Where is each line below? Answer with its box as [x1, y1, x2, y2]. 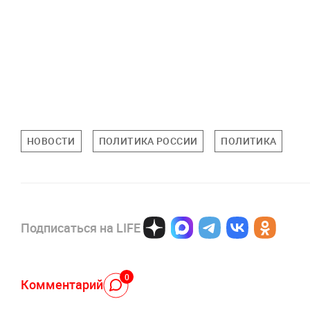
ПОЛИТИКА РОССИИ [98, 134, 198, 147]
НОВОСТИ [27, 134, 75, 147]
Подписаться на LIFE [21, 219, 140, 236]
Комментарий [21, 275, 103, 293]
